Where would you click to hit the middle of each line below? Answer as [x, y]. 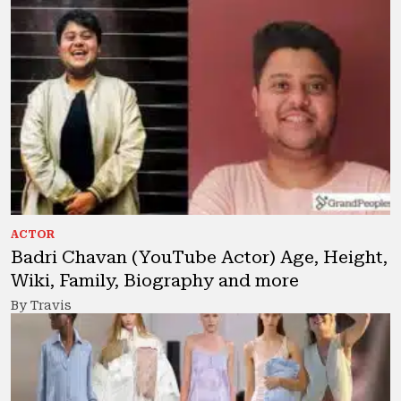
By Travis [41, 305]
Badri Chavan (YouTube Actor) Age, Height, [199, 257]
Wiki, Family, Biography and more [155, 280]
